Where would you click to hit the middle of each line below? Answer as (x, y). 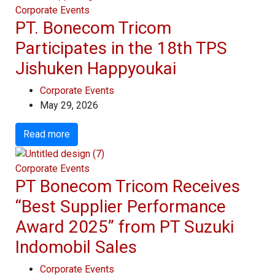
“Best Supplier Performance (121, 207)
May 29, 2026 (69, 106)
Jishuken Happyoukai (96, 69)
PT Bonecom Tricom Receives (128, 187)
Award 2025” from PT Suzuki (125, 227)
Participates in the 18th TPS (121, 48)
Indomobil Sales (76, 247)
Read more (47, 134)
